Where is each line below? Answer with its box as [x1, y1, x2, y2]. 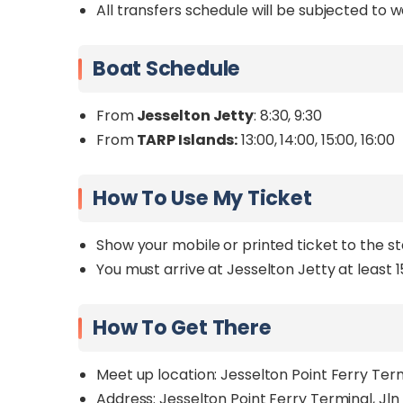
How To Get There [93, 313, 272, 342]
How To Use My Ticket [93, 184, 312, 212]
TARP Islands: [133, 130, 238, 150]
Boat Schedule [93, 54, 241, 83]
